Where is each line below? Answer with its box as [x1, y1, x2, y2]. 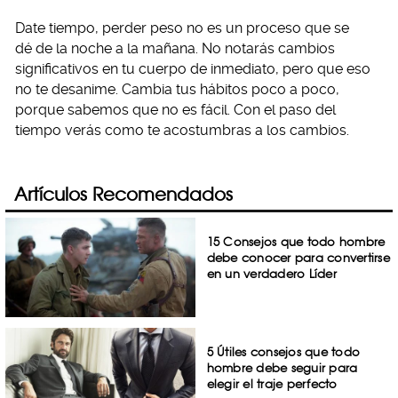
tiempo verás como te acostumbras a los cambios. [15, 122, 349, 139]
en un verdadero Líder [206, 267, 337, 281]
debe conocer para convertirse [206, 251, 390, 265]
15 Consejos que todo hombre [206, 235, 386, 249]
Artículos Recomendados [14, 183, 233, 205]
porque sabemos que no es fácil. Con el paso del [15, 101, 336, 119]
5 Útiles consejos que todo [206, 344, 361, 359]
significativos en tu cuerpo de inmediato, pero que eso [15, 60, 370, 78]
